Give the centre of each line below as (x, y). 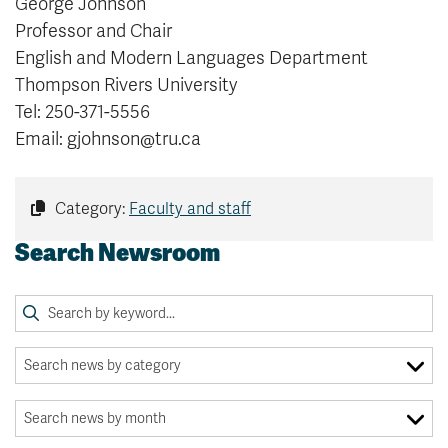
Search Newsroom (117, 253)
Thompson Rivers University (126, 85)
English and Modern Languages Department (191, 58)
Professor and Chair (93, 31)
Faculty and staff (190, 209)
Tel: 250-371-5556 (82, 112)
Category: (90, 209)
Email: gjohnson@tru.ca (108, 139)
